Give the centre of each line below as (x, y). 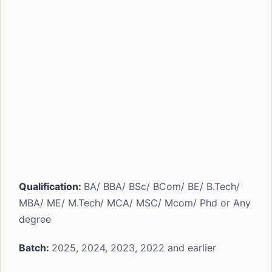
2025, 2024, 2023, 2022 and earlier (134, 248)
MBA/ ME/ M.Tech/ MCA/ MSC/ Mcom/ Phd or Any (135, 203)
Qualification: (51, 186)
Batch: (35, 248)
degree (35, 219)
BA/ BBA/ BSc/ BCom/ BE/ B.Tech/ (162, 186)
